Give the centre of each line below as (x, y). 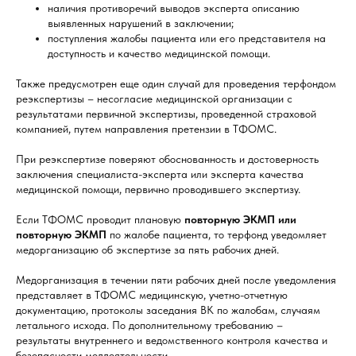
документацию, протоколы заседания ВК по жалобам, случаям (168, 310)
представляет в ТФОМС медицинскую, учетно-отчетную (152, 295)
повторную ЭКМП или (240, 220)
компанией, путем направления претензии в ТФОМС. (146, 129)
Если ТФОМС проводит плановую (100, 220)
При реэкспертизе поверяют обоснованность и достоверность (167, 159)
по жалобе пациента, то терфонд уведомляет (217, 235)
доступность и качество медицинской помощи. (159, 54)
